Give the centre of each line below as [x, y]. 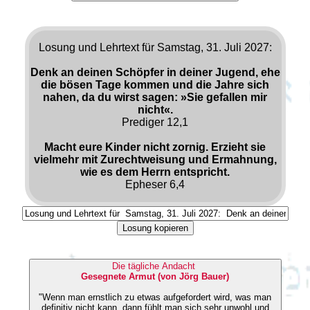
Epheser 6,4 [155, 184]
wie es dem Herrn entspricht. [155, 172]
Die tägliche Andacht [155, 266]
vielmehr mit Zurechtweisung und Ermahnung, [155, 159]
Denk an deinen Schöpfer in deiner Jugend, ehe [155, 72]
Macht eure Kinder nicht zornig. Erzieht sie [155, 147]
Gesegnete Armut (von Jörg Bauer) [155, 276]
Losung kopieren [155, 228]
